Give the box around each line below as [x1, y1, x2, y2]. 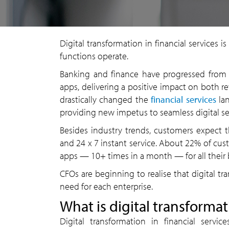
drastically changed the [60, 94, 151, 105]
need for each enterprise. [60, 180, 153, 192]
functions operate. [60, 50, 128, 62]
